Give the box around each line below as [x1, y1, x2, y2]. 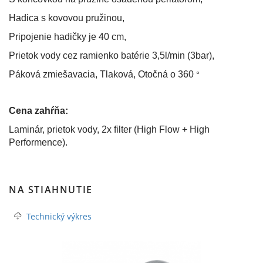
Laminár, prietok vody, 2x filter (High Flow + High [9, 124, 210, 134]
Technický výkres [26, 211, 92, 222]
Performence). [9, 137, 68, 147]
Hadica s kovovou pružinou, [9, 13, 124, 23]
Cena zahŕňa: [9, 106, 68, 116]
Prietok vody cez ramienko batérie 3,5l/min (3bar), [9, 50, 214, 60]
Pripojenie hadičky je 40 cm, [9, 32, 126, 42]
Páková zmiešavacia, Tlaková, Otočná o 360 [9, 69, 194, 79]
